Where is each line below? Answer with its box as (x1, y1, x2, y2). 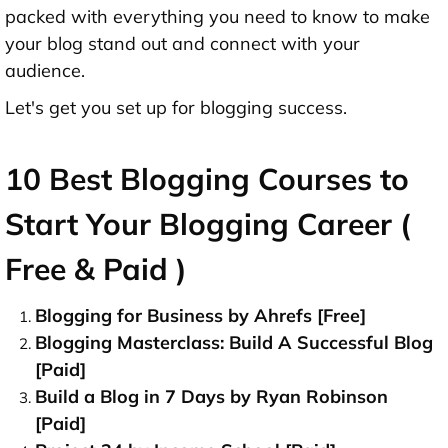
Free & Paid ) (5, 250, 187, 289)
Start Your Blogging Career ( (5, 205, 411, 244)
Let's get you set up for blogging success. (5, 96, 347, 120)
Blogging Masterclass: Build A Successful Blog (35, 331, 433, 355)
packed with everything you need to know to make (5, 5, 430, 29)
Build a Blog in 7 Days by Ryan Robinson (35, 385, 388, 409)
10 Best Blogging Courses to (5, 160, 409, 199)
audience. (5, 59, 85, 83)
